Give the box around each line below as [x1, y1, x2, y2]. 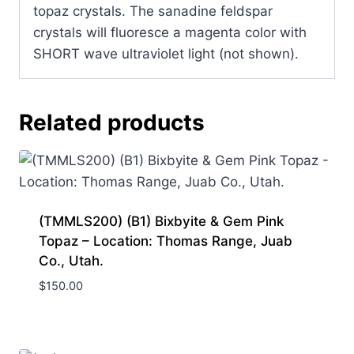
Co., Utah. [38, 252, 104, 269]
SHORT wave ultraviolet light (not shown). [33, 45, 299, 62]
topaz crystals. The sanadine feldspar [33, 2, 273, 19]
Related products [19, 108, 205, 136]
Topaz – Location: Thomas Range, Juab [38, 232, 292, 249]
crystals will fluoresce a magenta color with [33, 24, 307, 40]
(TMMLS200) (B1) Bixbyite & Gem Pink [38, 213, 284, 229]
